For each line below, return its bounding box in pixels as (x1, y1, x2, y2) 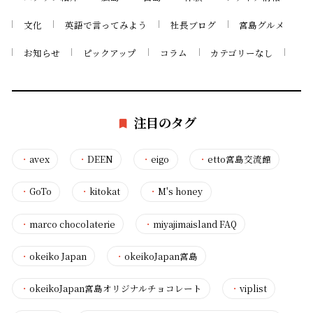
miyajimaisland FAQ (153, 217, 238, 231)
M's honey (158, 184, 203, 198)
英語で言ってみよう (65, 17, 147, 31)
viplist (240, 281, 268, 295)
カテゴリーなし (210, 45, 274, 59)
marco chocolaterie (29, 217, 115, 231)
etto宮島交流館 (207, 152, 271, 166)
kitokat (89, 184, 121, 198)
